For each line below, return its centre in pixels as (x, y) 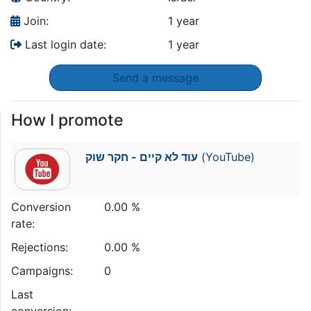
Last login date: (64, 44)
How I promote (67, 120)
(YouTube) (226, 157)
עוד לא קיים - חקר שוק (141, 157)
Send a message (155, 77)
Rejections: (40, 247)
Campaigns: (42, 270)
